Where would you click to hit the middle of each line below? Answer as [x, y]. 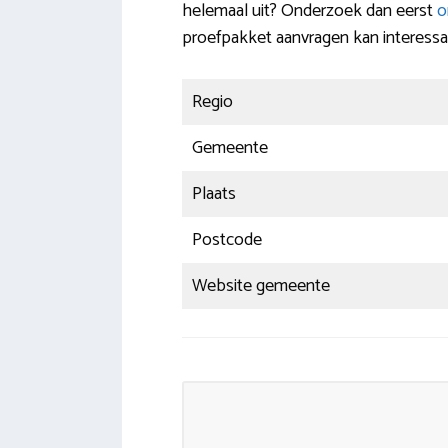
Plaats [214, 194]
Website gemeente [261, 286]
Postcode [227, 240]
